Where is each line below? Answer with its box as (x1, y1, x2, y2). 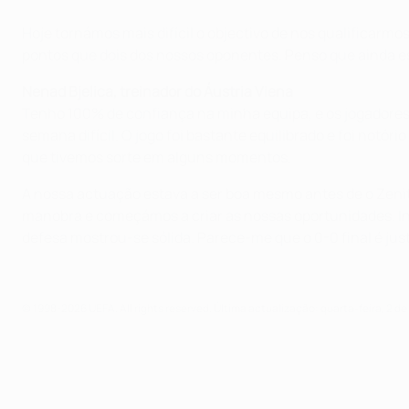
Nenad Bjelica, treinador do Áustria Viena (22, 81, 293, 102)
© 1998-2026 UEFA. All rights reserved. (22, 300, 214, 317)
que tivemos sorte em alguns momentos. (22, 147, 291, 168)
